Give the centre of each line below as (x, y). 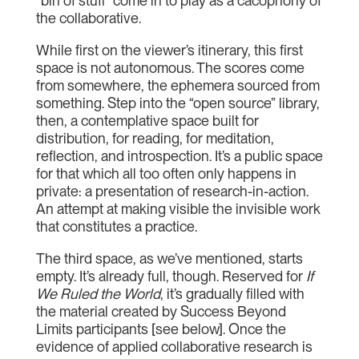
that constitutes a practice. (116, 226)
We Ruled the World (98, 294)
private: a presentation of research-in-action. (172, 191)
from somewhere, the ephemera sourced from (177, 85)
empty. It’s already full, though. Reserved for (171, 276)
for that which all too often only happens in (166, 173)
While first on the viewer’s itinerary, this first (169, 50)
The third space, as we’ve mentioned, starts (169, 258)
